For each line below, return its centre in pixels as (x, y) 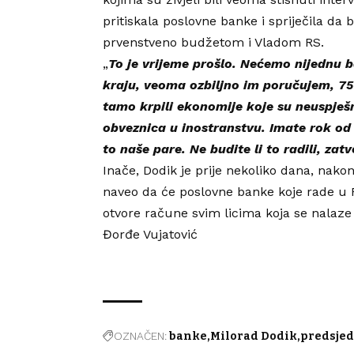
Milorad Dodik (254, 337)
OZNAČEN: (140, 336)
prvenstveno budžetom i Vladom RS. (213, 43)
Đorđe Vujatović (150, 235)
